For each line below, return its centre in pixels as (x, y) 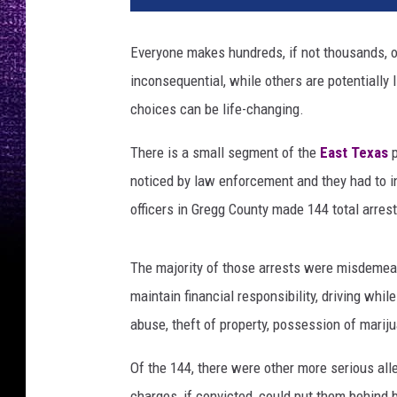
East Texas (354, 153)
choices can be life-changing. (217, 109)
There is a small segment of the (225, 153)
